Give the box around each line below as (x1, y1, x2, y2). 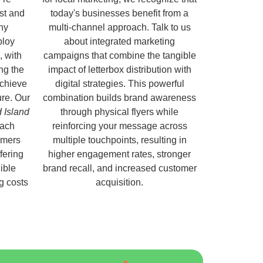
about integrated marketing (64, 36, 175, 46)
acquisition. (96, 177, 143, 187)
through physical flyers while (60, 106, 178, 117)
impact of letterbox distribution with (48, 64, 191, 75)
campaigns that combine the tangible (43, 50, 196, 60)
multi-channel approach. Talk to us (48, 22, 191, 32)
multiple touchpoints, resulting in (52, 134, 187, 145)
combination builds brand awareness (43, 92, 196, 103)
